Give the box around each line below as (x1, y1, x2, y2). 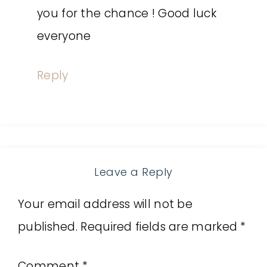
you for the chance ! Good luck (37, 5, 216, 21)
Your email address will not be (18, 196, 193, 212)
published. (18, 219, 78, 235)
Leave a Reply (94, 164, 173, 179)
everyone (37, 28, 91, 44)
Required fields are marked (80, 219, 241, 235)
